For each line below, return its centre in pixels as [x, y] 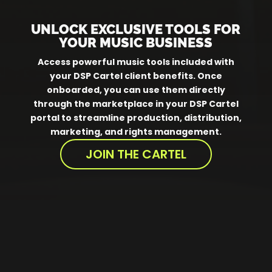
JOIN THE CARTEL [136, 154]
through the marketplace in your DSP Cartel [136, 104]
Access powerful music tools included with [136, 62]
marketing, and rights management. [136, 132]
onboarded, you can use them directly [136, 90]
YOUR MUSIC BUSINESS [136, 42]
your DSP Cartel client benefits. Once [136, 76]
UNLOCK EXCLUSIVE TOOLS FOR [136, 29]
